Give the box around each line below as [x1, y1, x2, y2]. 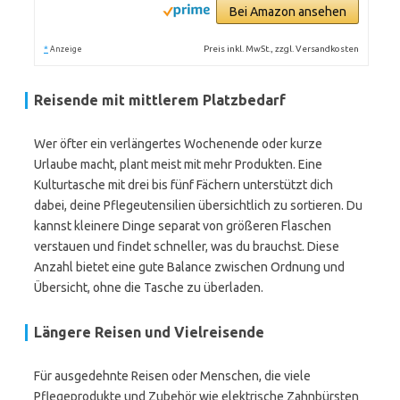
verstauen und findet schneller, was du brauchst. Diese [34, 239, 339, 254]
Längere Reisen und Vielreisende [34, 324, 264, 340]
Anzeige [50, 45, 82, 54]
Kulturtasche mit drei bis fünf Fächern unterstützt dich [34, 178, 333, 192]
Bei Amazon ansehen [229, 4, 346, 19]
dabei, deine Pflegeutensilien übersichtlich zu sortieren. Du [34, 198, 362, 212]
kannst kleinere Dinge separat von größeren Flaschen [34, 219, 331, 233]
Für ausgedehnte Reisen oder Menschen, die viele [34, 369, 311, 383]
